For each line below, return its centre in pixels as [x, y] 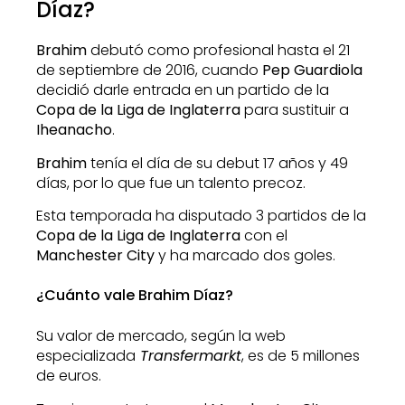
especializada [86, 356]
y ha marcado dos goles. [245, 256]
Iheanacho [74, 130]
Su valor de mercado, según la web [161, 336]
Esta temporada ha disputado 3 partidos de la [201, 216]
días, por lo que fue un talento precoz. [171, 183]
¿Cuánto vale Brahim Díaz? [135, 296]
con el [264, 236]
